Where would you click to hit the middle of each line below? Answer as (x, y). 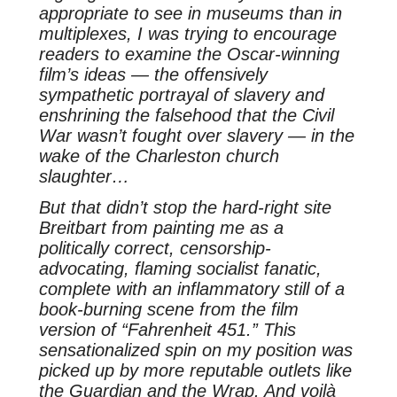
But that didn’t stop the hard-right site (185, 207)
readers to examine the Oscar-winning (189, 54)
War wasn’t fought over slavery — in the (196, 135)
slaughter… (84, 176)
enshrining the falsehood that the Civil (186, 115)
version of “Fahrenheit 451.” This (167, 329)
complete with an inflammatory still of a (191, 288)
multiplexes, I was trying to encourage (187, 33)
